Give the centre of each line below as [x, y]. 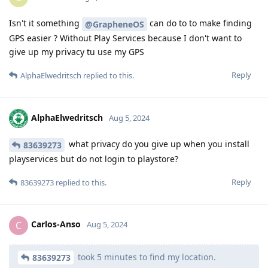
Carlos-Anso [56, 224]
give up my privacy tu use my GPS [77, 51]
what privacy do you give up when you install [158, 144]
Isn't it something [45, 23]
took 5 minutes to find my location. [146, 257]
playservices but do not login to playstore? [94, 159]
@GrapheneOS [115, 24]
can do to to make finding [200, 23]
